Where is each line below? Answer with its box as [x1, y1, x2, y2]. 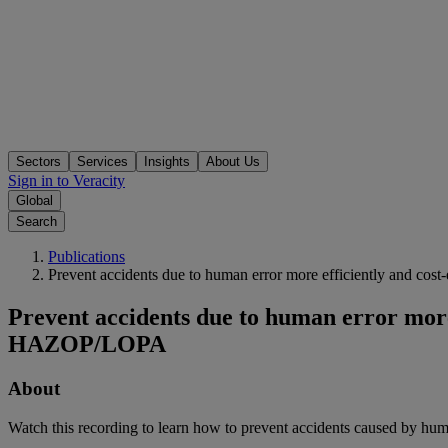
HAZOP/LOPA [8, 331, 166, 358]
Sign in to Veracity [8, 172, 125, 190]
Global [16, 193, 53, 209]
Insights [144, 154, 190, 170]
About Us [206, 154, 260, 170]
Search [16, 214, 57, 230]
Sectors [16, 154, 61, 170]
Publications [48, 248, 125, 266]
